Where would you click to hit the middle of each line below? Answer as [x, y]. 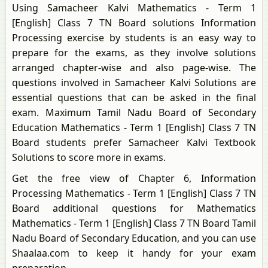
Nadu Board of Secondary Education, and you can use [134, 238]
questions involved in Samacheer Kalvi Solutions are [134, 83]
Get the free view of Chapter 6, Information [134, 178]
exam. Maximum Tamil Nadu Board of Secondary [134, 112]
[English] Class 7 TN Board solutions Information [134, 23]
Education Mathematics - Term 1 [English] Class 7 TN [134, 127]
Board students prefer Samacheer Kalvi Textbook [134, 142]
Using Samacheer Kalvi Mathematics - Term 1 [134, 8]
